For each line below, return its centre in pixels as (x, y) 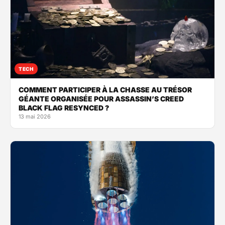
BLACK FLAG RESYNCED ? (64, 107)
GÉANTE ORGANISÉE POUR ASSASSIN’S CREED (101, 98)
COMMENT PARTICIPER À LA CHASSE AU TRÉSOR (105, 89)
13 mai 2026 (35, 116)
